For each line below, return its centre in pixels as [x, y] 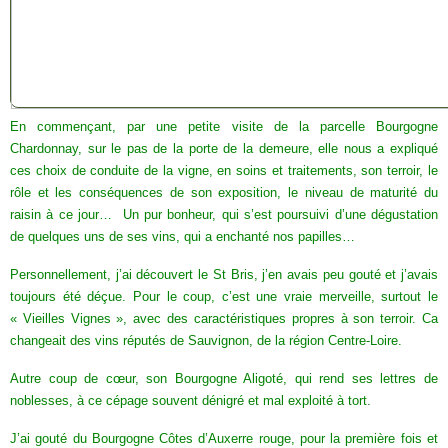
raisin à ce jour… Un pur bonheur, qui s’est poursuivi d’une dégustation [224, 214]
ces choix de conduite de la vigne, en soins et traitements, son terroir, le [224, 170]
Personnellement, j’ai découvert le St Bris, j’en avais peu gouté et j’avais [224, 274]
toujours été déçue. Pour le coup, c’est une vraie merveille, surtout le [224, 296]
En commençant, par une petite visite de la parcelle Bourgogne [224, 126]
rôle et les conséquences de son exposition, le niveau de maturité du [224, 192]
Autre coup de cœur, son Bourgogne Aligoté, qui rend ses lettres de [224, 378]
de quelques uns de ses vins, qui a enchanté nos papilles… [182, 236]
